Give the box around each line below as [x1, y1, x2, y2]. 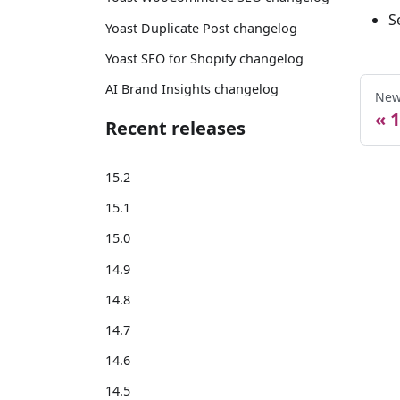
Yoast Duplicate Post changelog [105, 19, 297, 37]
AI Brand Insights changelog [105, 79, 279, 97]
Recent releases [105, 115, 246, 140]
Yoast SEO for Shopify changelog [105, 49, 304, 67]
